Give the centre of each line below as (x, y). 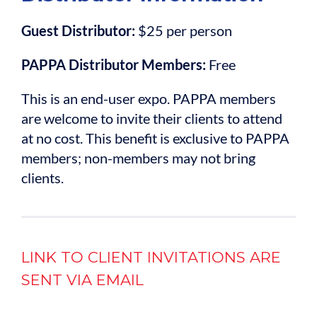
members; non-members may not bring (138, 158)
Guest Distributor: (80, 31)
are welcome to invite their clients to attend (152, 119)
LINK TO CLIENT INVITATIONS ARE (151, 258)
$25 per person (185, 31)
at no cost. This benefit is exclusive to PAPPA (155, 138)
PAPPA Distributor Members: (114, 65)
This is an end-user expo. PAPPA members (149, 99)
